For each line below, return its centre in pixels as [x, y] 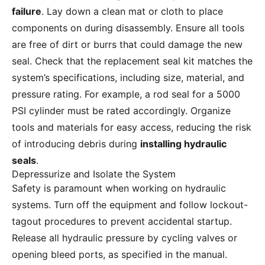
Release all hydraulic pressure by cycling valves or [125, 238]
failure [27, 12]
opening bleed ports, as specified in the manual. [119, 255]
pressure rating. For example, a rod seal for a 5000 [126, 94]
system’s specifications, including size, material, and [128, 78]
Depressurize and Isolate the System [94, 174]
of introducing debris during [76, 144]
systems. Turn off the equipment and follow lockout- [130, 205]
